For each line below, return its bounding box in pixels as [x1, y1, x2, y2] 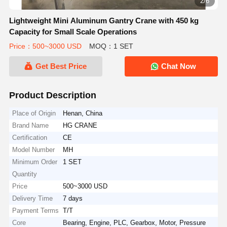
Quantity [12, 170, 37, 178]
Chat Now [159, 62, 196, 71]
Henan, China [63, 109, 103, 117]
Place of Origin [12, 109, 56, 117]
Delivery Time [12, 194, 53, 202]
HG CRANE [63, 121, 98, 129]
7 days [63, 194, 83, 202]
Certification [12, 133, 48, 141]
